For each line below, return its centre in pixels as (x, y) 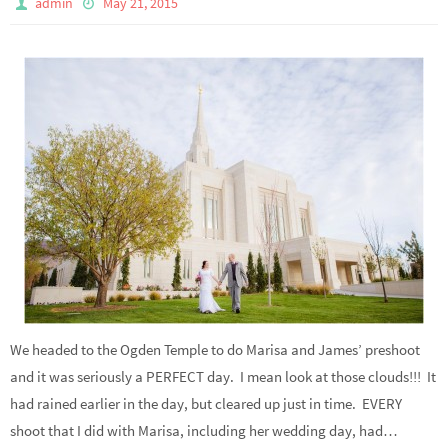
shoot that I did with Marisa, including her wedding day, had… (204, 430)
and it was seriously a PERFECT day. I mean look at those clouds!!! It (223, 376)
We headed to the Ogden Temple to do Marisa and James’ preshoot (215, 349)
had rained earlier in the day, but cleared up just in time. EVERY (206, 403)
